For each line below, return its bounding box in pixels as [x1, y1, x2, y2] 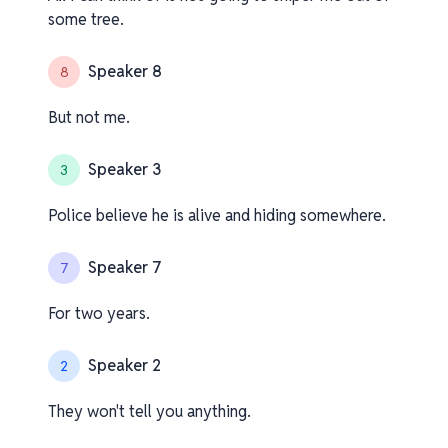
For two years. [48, 303, 150, 324]
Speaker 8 [88, 61, 162, 82]
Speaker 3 [88, 159, 161, 180]
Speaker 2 [88, 355, 161, 376]
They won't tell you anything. [48, 401, 251, 422]
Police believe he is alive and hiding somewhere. [48, 205, 386, 226]
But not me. [48, 107, 130, 128]
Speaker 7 [88, 257, 162, 278]
